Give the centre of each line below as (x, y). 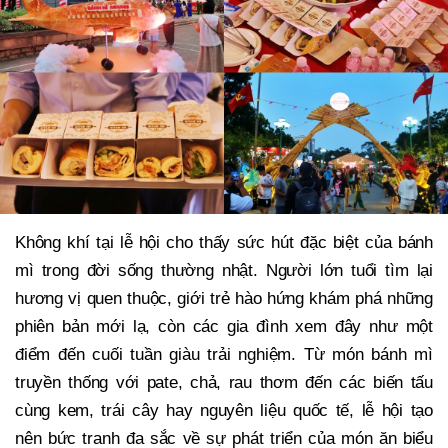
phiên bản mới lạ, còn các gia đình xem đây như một (224, 327)
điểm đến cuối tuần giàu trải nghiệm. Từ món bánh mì (224, 355)
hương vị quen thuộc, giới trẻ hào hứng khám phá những (224, 299)
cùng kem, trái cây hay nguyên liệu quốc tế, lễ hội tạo (224, 411)
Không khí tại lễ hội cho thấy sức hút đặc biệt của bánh (224, 243)
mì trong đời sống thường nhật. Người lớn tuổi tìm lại (224, 271)
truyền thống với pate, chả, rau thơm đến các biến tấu (224, 383)
